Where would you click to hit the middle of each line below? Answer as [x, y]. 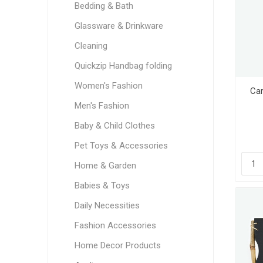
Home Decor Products [117, 245]
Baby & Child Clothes [114, 126]
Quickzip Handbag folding [123, 66]
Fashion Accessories [115, 225]
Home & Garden [105, 166]
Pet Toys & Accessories [121, 146]
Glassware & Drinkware [119, 26]
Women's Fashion [108, 86]
